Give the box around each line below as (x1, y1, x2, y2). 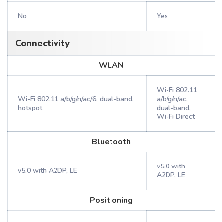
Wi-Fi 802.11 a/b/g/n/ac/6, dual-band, (18, 94, 134, 104)
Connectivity (15, 37, 70, 49)
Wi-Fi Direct (157, 112, 195, 121)
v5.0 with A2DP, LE (18, 166, 77, 175)
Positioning (90, 195, 133, 206)
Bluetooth (92, 136, 131, 147)
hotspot (18, 103, 42, 112)
